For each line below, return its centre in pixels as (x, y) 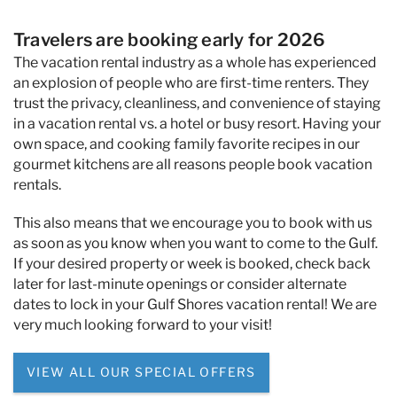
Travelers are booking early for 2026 (170, 40)
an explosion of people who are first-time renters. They (191, 83)
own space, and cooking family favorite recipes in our (187, 144)
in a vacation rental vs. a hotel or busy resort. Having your (197, 124)
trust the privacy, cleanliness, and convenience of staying (197, 104)
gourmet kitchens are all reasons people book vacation (193, 165)
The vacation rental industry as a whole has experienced (195, 63)
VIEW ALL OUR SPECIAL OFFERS (141, 372)
